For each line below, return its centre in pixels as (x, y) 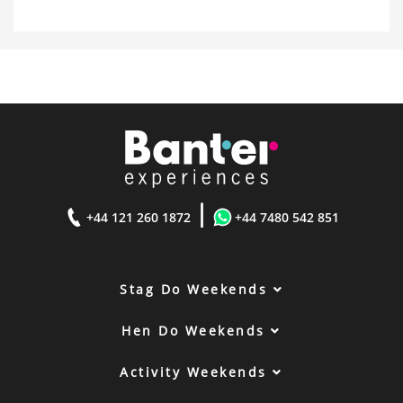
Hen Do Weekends (197, 331)
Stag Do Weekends (197, 289)
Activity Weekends (197, 372)
